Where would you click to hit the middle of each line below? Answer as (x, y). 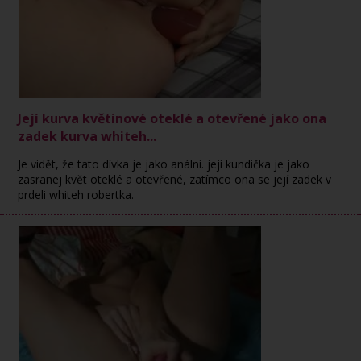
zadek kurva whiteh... (87, 136)
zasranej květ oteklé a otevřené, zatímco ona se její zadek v (175, 179)
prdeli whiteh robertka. (76, 195)
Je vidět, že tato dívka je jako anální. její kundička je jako (164, 164)
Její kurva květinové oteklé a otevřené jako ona (172, 118)
